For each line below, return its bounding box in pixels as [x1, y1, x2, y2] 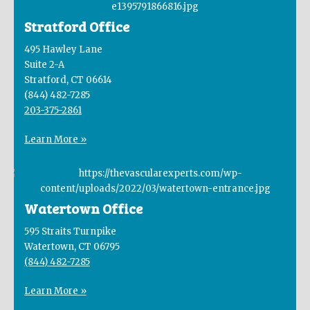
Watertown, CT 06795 [24, 241, 120, 253]
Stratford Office [24, 17, 129, 37]
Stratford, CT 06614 [24, 74, 112, 86]
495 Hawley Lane [24, 44, 102, 56]
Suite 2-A [24, 59, 64, 71]
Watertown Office [24, 199, 143, 219]
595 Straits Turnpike [24, 226, 116, 238]
